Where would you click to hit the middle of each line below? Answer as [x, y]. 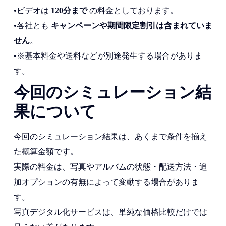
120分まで [69, 11]
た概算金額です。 [46, 152]
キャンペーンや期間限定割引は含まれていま [131, 26]
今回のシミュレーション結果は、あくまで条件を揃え [110, 137]
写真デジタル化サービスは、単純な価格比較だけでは [110, 212]
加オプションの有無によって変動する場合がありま [106, 182]
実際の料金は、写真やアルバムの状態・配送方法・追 [110, 167]
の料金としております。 [132, 11]
